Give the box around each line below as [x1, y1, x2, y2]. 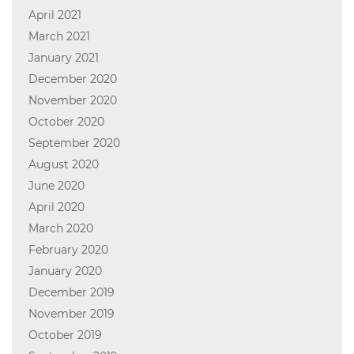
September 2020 [28, 136, 120, 151]
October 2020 [28, 115, 104, 130]
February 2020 [28, 243, 108, 258]
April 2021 [28, 8, 81, 23]
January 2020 [28, 264, 102, 279]
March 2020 [28, 221, 93, 236]
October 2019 [28, 328, 102, 343]
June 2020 [28, 179, 85, 194]
